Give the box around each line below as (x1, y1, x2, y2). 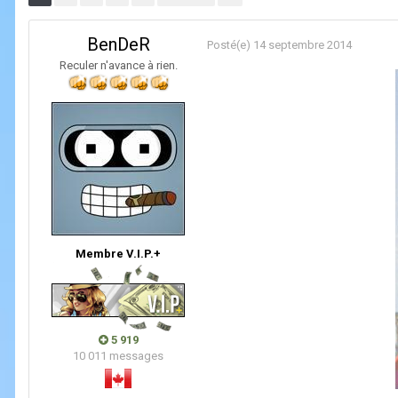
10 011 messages (73, 348, 163, 362)
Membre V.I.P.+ (76, 246, 161, 260)
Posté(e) (207, 37, 253, 52)
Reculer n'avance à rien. (59, 58, 178, 72)
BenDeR (86, 33, 150, 55)
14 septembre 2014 (253, 37, 352, 52)
